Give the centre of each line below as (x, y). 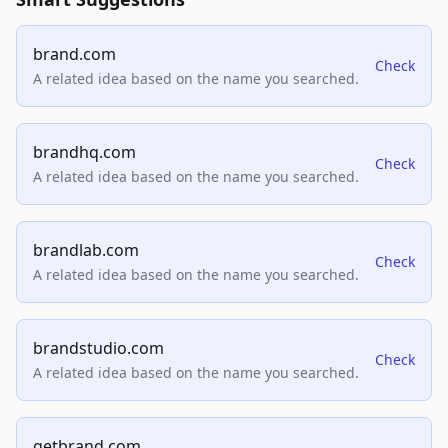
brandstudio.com (98, 348)
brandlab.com (86, 250)
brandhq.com (84, 152)
